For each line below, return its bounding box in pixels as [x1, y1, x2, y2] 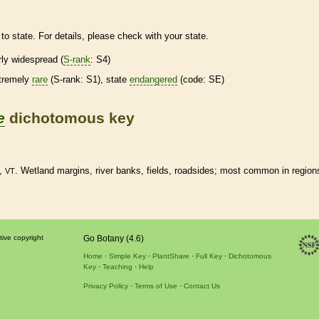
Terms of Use [134, 282, 177, 290]
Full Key [195, 252, 222, 260]
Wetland [21, 165, 54, 176]
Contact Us [183, 282, 220, 290]
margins [57, 165, 90, 176]
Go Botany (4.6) [83, 234, 144, 244]
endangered [130, 74, 177, 85]
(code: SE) [177, 74, 224, 85]
